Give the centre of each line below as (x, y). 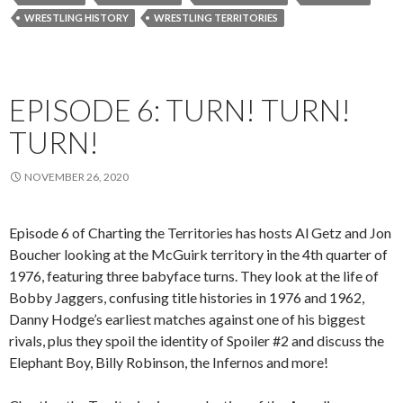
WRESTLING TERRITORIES (216, 17)
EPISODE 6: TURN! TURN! (180, 109)
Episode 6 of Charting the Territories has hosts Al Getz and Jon (200, 232)
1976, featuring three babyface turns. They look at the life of (194, 275)
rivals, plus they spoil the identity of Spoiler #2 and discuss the (197, 340)
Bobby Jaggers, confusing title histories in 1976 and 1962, (187, 297)
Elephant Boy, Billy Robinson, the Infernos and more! (169, 362)
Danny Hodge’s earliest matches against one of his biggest (187, 318)
